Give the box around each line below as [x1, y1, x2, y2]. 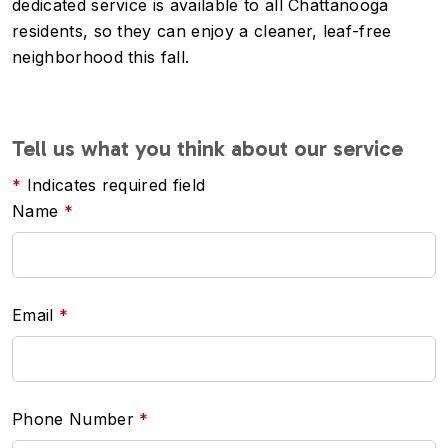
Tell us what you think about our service [12, 135, 403, 162]
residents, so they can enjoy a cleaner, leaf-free [12, 21, 392, 41]
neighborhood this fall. [12, 47, 190, 67]
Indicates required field [21, 175, 206, 195]
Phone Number [12, 409, 134, 429]
